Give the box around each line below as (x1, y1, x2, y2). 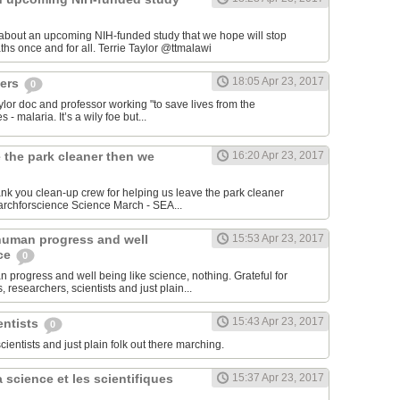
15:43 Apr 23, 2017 (232, 315, 324, 329)
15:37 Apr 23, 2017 (232, 371, 324, 385)
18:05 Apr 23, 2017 (232, 75, 324, 88)
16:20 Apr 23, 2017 (232, 149, 324, 162)
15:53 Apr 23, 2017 (232, 232, 324, 246)
